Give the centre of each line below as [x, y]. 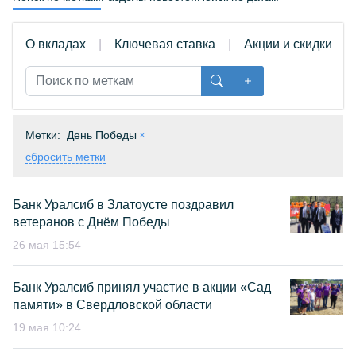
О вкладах [56, 44]
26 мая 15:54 [47, 245]
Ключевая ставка [165, 44]
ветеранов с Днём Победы [91, 222]
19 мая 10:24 [47, 327]
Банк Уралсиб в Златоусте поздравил [123, 205]
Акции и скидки [288, 44]
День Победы [102, 135]
